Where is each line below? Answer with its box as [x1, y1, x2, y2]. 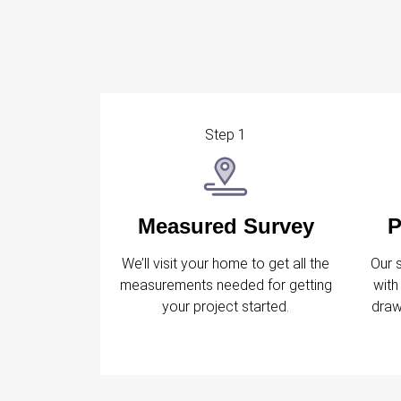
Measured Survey [137, 213, 314, 238]
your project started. [162, 297, 289, 315]
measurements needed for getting [119, 276, 332, 294]
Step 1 [205, 126, 246, 144]
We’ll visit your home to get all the [122, 254, 329, 272]
